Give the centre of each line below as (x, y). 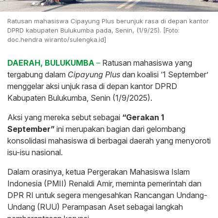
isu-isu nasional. (35, 153)
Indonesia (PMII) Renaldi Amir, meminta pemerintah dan (104, 184)
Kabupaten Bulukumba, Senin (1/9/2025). (80, 98)
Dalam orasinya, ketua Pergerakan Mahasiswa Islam (99, 172)
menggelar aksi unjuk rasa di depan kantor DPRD (92, 86)
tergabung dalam (37, 75)
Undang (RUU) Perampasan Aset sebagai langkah (95, 207)
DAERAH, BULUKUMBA (51, 63)
